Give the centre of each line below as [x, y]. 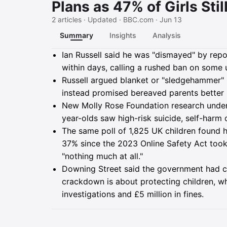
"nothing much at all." [102, 156]
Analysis [167, 35]
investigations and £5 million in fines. [133, 194]
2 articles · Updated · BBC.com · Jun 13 [117, 20]
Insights [123, 35]
